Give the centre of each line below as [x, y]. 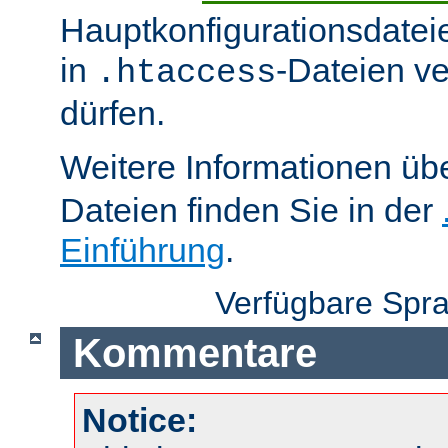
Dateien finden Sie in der [251, 210]
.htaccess [186, 73]
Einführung [142, 250]
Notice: [139, 420]
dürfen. [112, 113]
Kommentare [194, 352]
